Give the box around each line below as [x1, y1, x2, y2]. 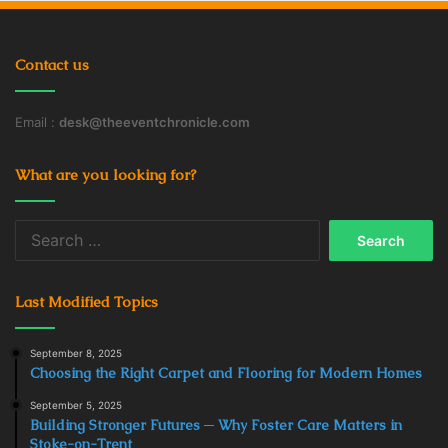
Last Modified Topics [15, 292, 158, 312]
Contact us [15, 55, 89, 75]
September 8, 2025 [30, 347, 122, 360]
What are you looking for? [15, 165, 196, 185]
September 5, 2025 [30, 399, 122, 412]
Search [320, 222, 364, 239]
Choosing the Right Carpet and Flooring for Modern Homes [30, 364, 422, 383]
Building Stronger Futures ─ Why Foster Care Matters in [30, 416, 402, 435]
